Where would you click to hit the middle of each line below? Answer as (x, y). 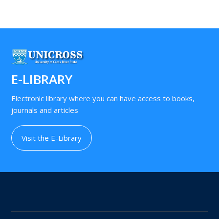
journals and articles (44, 110)
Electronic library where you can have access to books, (103, 98)
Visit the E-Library (51, 138)
